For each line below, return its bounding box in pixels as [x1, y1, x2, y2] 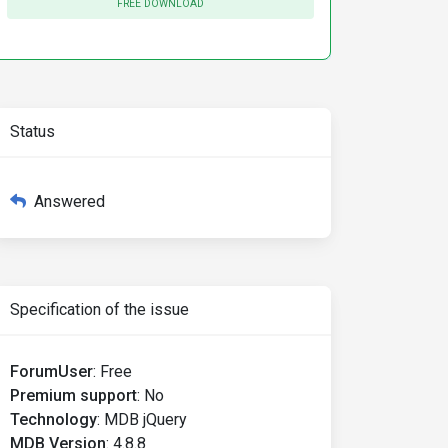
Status [10, 122, 55, 141]
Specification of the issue [10, 300, 189, 319]
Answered [34, 192, 105, 211]
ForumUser [10, 362, 93, 381]
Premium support [10, 386, 137, 405]
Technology [10, 410, 97, 429]
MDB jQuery [104, 410, 187, 429]
